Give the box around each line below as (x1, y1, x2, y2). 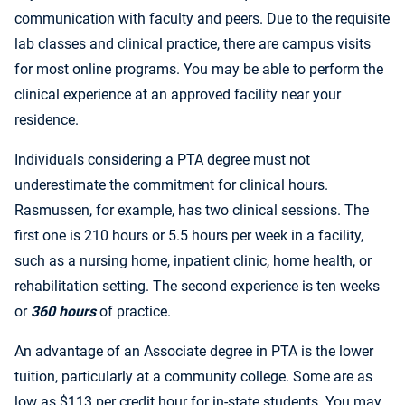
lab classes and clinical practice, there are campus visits (14, 35, 371, 53)
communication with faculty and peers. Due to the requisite (14, 10, 390, 28)
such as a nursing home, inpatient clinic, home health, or (14, 252, 372, 270)
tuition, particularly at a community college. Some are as (14, 368, 372, 386)
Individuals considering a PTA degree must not (14, 151, 310, 169)
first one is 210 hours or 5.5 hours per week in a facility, (14, 227, 363, 245)
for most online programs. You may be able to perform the (14, 61, 383, 79)
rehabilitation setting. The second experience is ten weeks (14, 278, 380, 296)
